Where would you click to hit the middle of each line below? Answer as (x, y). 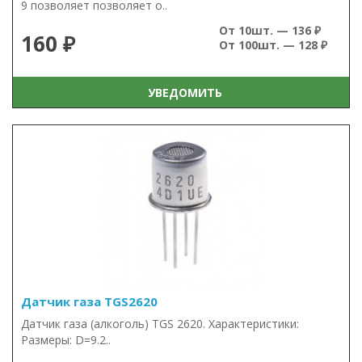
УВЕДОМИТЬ (181, 92)
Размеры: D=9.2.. (66, 340)
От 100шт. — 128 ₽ (273, 45)
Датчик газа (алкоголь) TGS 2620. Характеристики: (160, 324)
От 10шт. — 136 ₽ (270, 30)
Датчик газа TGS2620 (89, 301)
